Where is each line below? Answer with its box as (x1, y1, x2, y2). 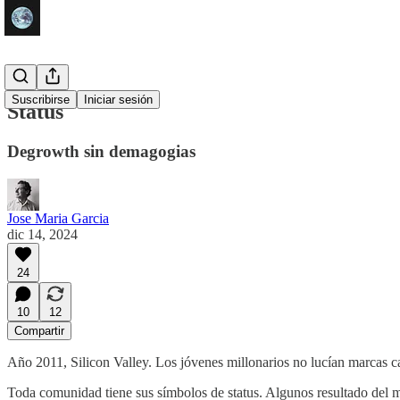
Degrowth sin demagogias (7, 141, 196, 161)
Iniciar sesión (84, 93, 153, 106)
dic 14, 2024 (7, 226, 78, 242)
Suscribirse (12, 93, 70, 106)
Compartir (14, 323, 64, 337)
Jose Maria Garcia (7, 210, 109, 226)
